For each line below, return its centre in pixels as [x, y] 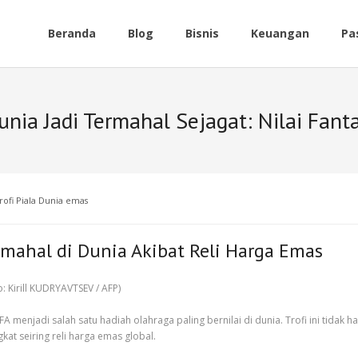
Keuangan [280, 33]
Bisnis [202, 33]
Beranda [72, 33]
